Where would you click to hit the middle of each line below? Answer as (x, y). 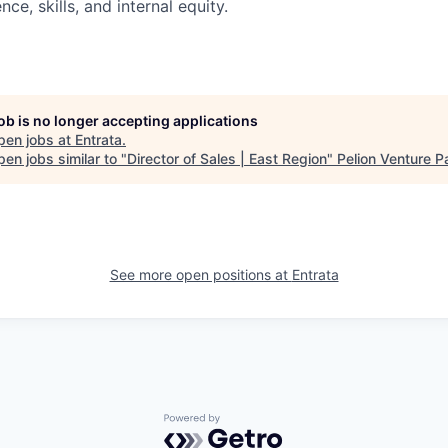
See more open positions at (200, 274)
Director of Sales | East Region (227, 158)
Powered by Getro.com (251, 422)
